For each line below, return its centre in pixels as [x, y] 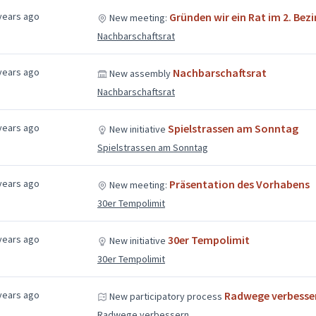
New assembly [140, 73]
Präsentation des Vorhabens [239, 184]
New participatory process [165, 296]
